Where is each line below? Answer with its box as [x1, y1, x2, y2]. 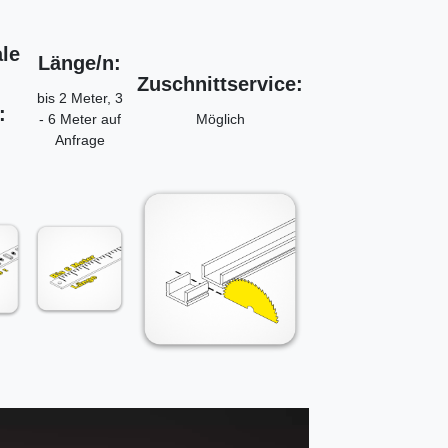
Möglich [195, 111, 245, 128]
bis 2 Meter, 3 [36, 90, 123, 107]
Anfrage [54, 132, 105, 149]
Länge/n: [38, 52, 121, 75]
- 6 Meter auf [38, 111, 121, 128]
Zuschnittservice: [137, 73, 303, 96]
